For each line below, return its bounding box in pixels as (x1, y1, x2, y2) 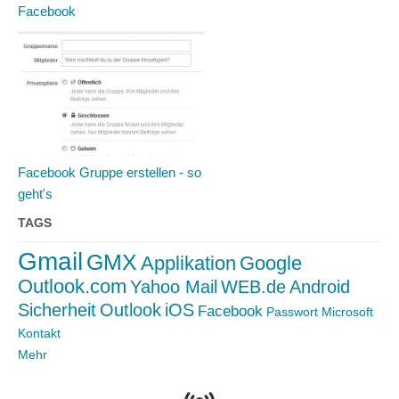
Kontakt (18, 326, 61, 340)
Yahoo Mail (130, 277, 217, 297)
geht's (18, 186, 53, 201)
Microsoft (322, 305, 373, 319)
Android (289, 277, 350, 297)
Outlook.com (18, 275, 126, 297)
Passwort (266, 305, 318, 319)
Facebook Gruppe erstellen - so (18, 165, 201, 180)
